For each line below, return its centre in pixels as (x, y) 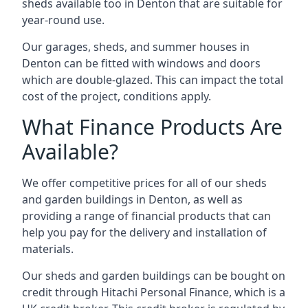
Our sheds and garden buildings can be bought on (154, 275)
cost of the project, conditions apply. (117, 96)
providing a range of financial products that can (146, 216)
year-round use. (63, 20)
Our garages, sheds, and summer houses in (136, 46)
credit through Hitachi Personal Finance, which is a (154, 292)
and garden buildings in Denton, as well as (132, 199)
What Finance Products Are (152, 126)
